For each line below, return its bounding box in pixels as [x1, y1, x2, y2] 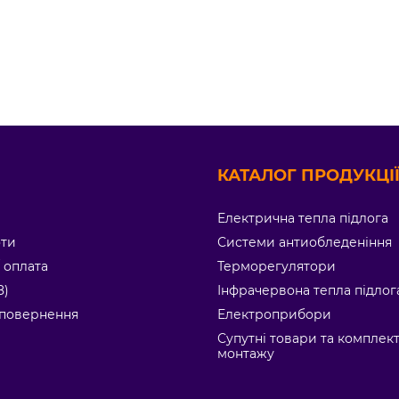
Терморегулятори [217, 258, 336, 274]
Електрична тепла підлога [217, 210, 388, 226]
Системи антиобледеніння [217, 234, 392, 250]
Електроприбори [217, 306, 331, 322]
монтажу [217, 346, 274, 362]
